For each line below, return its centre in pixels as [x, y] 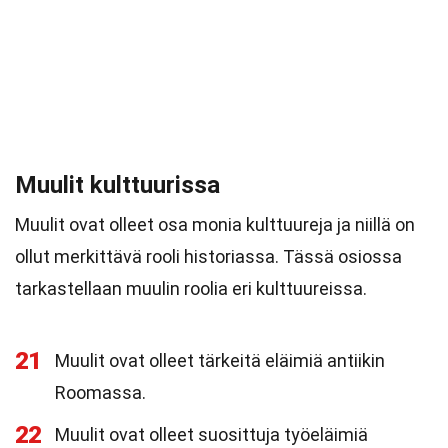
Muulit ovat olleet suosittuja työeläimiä [211, 434]
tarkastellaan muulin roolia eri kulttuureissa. [191, 288]
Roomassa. [100, 392]
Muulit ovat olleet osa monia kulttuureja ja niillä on [215, 224]
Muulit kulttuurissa [117, 185]
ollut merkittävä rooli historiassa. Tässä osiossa [208, 256]
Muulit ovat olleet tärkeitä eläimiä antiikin [220, 360]
